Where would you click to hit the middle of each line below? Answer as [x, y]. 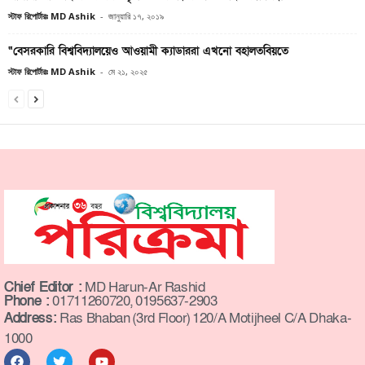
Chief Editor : [43, 288]
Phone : [27, 301]
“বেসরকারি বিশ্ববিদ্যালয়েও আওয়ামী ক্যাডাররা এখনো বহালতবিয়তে [148, 51]
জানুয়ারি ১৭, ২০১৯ [136, 16]
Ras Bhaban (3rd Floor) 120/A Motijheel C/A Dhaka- [204, 319]
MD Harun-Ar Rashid [143, 288]
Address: [31, 319]
